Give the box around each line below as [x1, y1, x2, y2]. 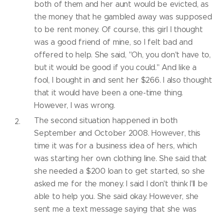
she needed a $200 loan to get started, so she [34, 166, 205, 176]
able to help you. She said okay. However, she [34, 192, 199, 201]
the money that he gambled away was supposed [34, 12, 212, 21]
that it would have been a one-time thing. [34, 88, 183, 97]
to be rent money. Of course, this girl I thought [34, 25, 203, 34]
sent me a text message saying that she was [34, 204, 197, 214]
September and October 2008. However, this [34, 128, 201, 138]
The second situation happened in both [34, 116, 178, 125]
